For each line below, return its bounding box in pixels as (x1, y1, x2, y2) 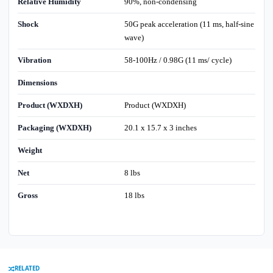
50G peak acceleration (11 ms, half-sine (124, 19, 254, 29)
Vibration (18, 55, 51, 65)
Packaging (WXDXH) (18, 123, 91, 133)
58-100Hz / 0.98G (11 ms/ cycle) (124, 55, 232, 65)
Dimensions (18, 78, 57, 88)
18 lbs (124, 191, 144, 200)
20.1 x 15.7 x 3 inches (124, 123, 197, 133)
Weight (18, 146, 42, 155)
